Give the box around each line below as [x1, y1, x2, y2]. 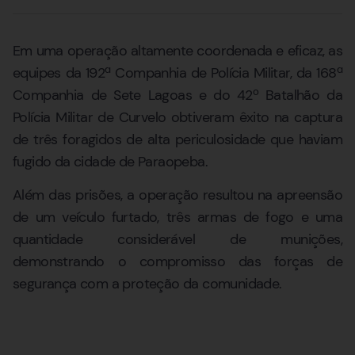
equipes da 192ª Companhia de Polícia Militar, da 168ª [13, 63, 342, 82]
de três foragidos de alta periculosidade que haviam [13, 130, 342, 149]
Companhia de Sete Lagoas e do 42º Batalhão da [13, 86, 342, 105]
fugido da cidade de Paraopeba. [13, 152, 208, 171]
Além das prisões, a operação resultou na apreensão [13, 185, 342, 205]
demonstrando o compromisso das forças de [13, 252, 342, 272]
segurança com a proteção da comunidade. [13, 274, 282, 294]
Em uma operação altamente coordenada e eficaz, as [13, 41, 342, 60]
